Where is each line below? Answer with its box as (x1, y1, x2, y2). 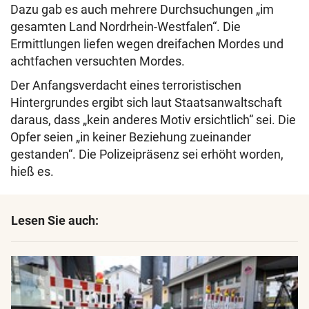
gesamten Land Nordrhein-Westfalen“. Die (10, 19, 241, 34)
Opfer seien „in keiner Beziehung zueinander (10, 130, 251, 145)
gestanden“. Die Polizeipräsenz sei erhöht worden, (10, 147, 283, 162)
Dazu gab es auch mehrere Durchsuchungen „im (10, 2, 274, 17)
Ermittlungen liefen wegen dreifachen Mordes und (10, 37, 283, 52)
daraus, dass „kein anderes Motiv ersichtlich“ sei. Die (10, 112, 296, 128)
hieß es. (10, 164, 54, 179)
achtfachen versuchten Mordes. (10, 54, 185, 69)
